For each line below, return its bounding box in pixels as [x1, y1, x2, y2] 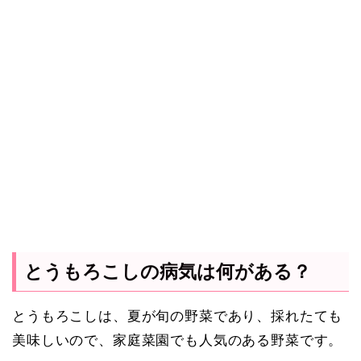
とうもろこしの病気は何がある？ [24, 261, 311, 283]
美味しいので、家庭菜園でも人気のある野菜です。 [12, 333, 343, 349]
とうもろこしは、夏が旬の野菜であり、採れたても [12, 309, 343, 325]
